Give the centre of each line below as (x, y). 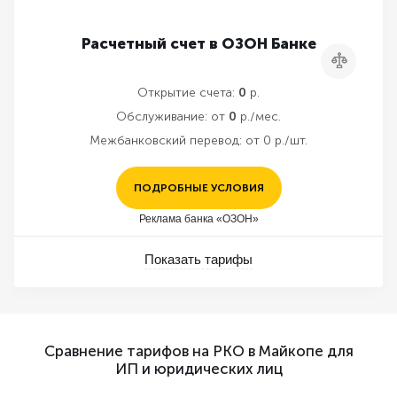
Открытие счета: (186, 93)
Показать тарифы (198, 260)
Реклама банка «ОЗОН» (198, 219)
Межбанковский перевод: (166, 141)
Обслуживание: (162, 117)
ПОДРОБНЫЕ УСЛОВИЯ (198, 188)
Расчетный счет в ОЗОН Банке (198, 44)
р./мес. (259, 117)
